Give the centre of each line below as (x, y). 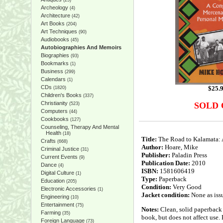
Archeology (54, 7)
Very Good (186, 187)
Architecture (55, 15)
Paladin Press (189, 155)
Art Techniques (59, 31)
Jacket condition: (165, 195)
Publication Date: (166, 163)
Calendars (53, 79)
